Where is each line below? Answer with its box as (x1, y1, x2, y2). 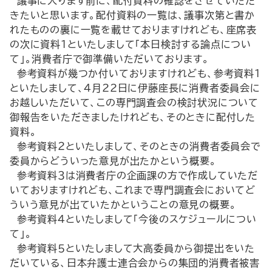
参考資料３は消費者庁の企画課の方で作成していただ (10, 171, 258, 180)
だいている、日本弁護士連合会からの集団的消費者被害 (10, 258, 260, 268)
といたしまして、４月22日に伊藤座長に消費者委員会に (10, 83, 260, 93)
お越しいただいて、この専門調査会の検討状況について (10, 98, 259, 107)
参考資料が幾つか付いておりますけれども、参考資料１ (10, 69, 261, 78)
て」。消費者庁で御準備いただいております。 (10, 54, 209, 64)
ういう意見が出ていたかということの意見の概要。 (10, 200, 237, 209)
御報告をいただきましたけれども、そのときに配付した (10, 112, 256, 122)
